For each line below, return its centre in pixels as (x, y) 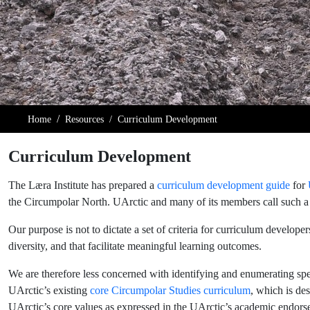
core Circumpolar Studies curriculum (170, 290)
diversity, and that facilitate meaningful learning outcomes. (135, 246)
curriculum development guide (224, 185)
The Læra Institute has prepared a (83, 185)
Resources (84, 119)
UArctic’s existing (49, 290)
